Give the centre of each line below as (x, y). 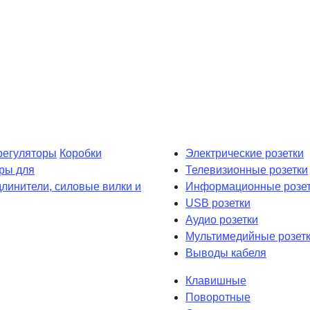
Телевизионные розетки (247, 170)
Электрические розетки (245, 153)
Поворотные (218, 297)
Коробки (81, 153)
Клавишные (216, 280)
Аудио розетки (222, 219)
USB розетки (218, 203)
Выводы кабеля (226, 253)
